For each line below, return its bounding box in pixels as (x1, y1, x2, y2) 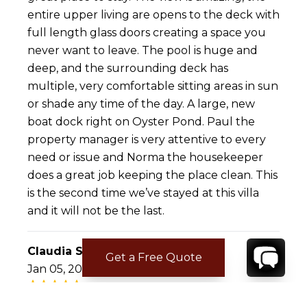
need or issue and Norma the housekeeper (27, 151, 263, 164)
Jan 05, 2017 (27, 262, 93, 276)
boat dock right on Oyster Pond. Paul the (27, 115, 255, 129)
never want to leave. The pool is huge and (27, 44, 258, 58)
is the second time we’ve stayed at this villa (27, 186, 259, 200)
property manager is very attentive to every (27, 133, 266, 147)
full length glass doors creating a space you (27, 26, 266, 40)
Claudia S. (27, 245, 86, 258)
